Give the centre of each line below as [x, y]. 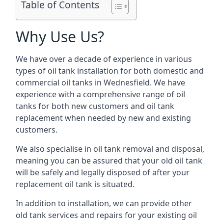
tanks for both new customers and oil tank [95, 106]
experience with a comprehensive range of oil [100, 94]
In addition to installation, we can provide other [104, 203]
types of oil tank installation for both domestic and [110, 71]
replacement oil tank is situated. [75, 184]
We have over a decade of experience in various [104, 59]
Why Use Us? [60, 37]
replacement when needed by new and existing [103, 118]
